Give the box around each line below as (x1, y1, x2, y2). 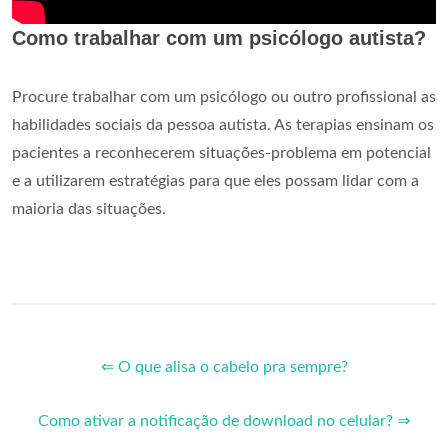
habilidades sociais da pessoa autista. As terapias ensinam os (12, 117, 434, 134)
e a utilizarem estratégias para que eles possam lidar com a (12, 173, 419, 190)
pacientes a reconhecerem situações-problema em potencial (12, 145, 431, 162)
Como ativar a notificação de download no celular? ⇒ (38, 413, 410, 430)
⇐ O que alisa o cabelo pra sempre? (100, 359, 348, 376)
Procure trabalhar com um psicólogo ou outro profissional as (12, 89, 436, 106)
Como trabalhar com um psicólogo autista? (12, 27, 426, 50)
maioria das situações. (12, 201, 166, 218)
